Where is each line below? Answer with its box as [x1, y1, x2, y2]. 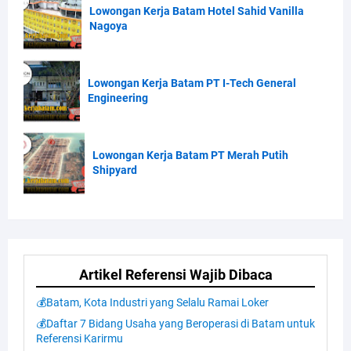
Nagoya [89, 19, 128, 32]
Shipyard [92, 163, 137, 176]
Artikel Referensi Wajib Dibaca [78, 266, 273, 283]
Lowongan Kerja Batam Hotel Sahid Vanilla [89, 4, 305, 17]
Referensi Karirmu [36, 331, 123, 345]
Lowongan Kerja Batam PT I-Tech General [88, 76, 296, 89]
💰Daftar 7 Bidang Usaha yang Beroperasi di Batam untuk [36, 317, 315, 330]
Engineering [88, 91, 148, 104]
